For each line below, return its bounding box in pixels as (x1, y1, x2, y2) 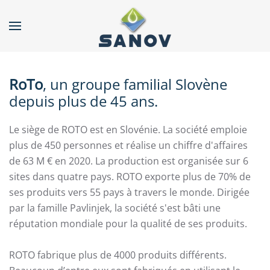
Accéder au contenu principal (21, 22, 154, 35)
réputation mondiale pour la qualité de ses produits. (9, 217, 247, 230)
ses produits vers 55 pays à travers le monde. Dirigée (9, 186, 250, 199)
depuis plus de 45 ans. (9, 91, 158, 111)
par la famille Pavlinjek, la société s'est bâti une (9, 201, 221, 215)
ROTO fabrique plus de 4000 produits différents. (9, 248, 227, 262)
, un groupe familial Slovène (43, 74, 227, 94)
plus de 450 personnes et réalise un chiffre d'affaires (9, 139, 248, 152)
